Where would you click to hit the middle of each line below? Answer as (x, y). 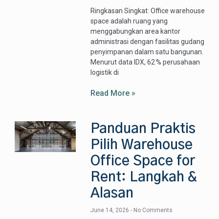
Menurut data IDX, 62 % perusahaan (145, 62)
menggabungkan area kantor (136, 32)
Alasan (112, 194)
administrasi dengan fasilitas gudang (148, 42)
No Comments (153, 210)
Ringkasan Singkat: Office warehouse (148, 11)
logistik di (105, 73)
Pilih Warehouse (142, 145)
